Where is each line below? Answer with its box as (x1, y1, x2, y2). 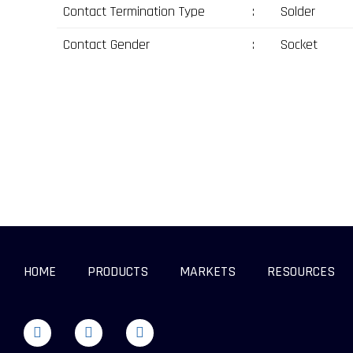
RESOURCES (267, 262, 335, 281)
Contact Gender (62, 35, 150, 54)
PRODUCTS (87, 262, 148, 281)
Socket (280, 35, 318, 54)
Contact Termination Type (62, 2, 205, 20)
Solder (280, 2, 315, 20)
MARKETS (180, 262, 236, 281)
